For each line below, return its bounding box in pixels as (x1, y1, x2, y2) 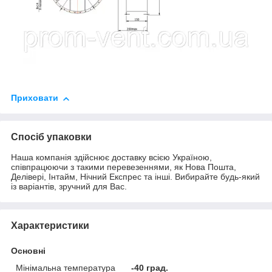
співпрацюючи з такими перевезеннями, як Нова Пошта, (11, 162, 236, 172)
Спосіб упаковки (11, 132, 92, 143)
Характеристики (11, 220, 89, 231)
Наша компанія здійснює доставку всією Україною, (11, 152, 212, 163)
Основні (11, 246, 46, 256)
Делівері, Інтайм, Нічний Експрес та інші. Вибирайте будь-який (11, 172, 260, 182)
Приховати (11, 93, 58, 103)
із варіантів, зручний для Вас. (11, 182, 127, 192)
